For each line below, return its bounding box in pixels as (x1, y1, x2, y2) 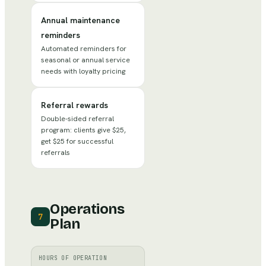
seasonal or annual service (41, 55, 130, 65)
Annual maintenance (41, 14, 120, 26)
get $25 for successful (41, 136, 113, 146)
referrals (41, 147, 70, 157)
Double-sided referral (41, 113, 114, 123)
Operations (50, 200, 125, 217)
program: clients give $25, (41, 125, 126, 135)
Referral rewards (41, 99, 108, 110)
